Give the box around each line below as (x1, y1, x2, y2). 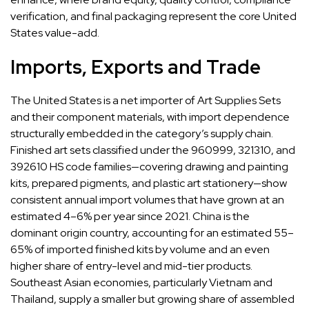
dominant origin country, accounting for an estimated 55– (10, 225, 294, 240)
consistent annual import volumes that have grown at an (10, 192, 284, 207)
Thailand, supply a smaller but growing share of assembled (10, 291, 295, 306)
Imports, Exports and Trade (10, 53, 261, 80)
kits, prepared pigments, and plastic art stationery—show (10, 175, 287, 190)
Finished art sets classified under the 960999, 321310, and (10, 142, 295, 157)
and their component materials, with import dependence (10, 109, 290, 124)
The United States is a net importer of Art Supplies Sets (10, 92, 281, 108)
